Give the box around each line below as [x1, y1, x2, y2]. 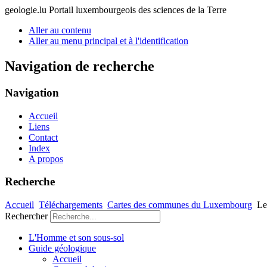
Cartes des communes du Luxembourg [107, 199, 252, 210]
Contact [29, 132, 58, 142]
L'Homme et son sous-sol [29, 232, 124, 243]
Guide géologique [29, 243, 96, 253]
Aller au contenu [29, 25, 91, 35]
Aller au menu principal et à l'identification [29, 36, 188, 46]
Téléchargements [39, 199, 103, 210]
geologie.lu [5, 5, 49, 15]
